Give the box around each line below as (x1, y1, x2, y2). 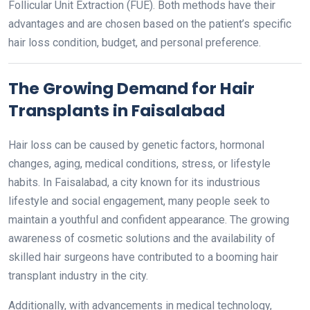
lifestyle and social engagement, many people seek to (8, 194, 270, 208)
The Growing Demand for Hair (8, 77, 255, 100)
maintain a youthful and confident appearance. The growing (8, 213, 289, 226)
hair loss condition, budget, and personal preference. (8, 36, 261, 49)
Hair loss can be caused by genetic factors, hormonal (8, 138, 264, 152)
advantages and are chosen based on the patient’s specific (8, 17, 291, 30)
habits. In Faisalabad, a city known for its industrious (8, 176, 260, 189)
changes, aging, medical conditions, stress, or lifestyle (8, 157, 271, 170)
